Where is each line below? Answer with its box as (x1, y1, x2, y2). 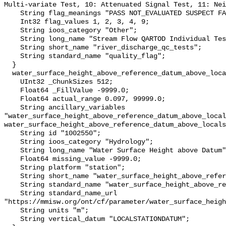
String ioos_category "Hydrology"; (4, 138, 20, 146)
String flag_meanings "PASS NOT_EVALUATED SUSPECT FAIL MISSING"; (4, 10, 20, 18)
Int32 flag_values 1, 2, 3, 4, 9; (4, 18, 20, 26)
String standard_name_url (4, 190, 20, 198)
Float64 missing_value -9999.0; (4, 155, 20, 163)
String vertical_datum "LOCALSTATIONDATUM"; (4, 215, 20, 223)
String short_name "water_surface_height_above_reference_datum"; (4, 173, 20, 181)
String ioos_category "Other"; (4, 27, 20, 35)
